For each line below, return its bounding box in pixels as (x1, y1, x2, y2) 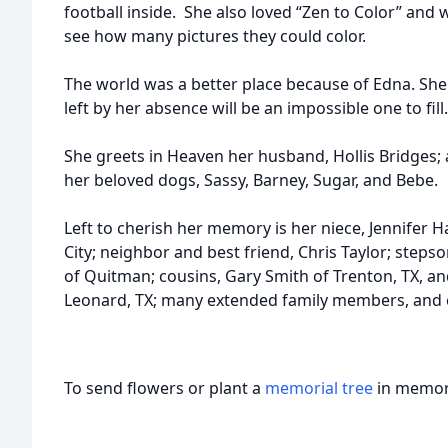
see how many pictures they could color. (64, 25, 370, 47)
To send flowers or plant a (64, 377, 265, 399)
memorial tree (265, 377, 373, 399)
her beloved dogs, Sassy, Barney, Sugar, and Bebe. (64, 169, 438, 191)
